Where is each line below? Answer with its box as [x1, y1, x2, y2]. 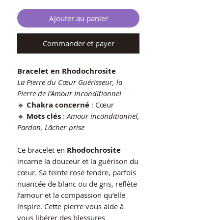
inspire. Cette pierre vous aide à [17, 201, 124, 211]
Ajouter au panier [49, 13, 108, 23]
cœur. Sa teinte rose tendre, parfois [17, 167, 136, 177]
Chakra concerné [27, 99, 89, 110]
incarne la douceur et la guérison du [17, 156, 138, 166]
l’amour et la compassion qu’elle [17, 190, 125, 200]
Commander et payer [42, 38, 114, 48]
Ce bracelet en [17, 144, 67, 155]
